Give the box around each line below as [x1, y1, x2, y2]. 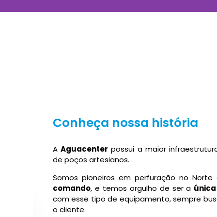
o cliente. [52, 204, 86, 215]
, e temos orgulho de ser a [90, 183, 194, 193]
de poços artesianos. [52, 155, 129, 165]
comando [52, 183, 91, 193]
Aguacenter [61, 144, 108, 155]
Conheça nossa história [52, 114, 198, 131]
